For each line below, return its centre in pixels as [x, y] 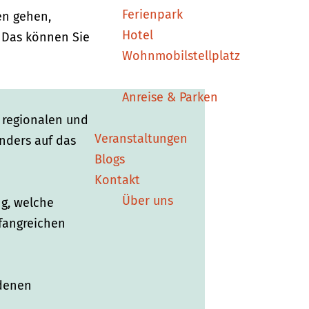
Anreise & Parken [170, 97]
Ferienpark [152, 14]
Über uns [148, 200]
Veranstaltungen [141, 138]
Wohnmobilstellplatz [181, 56]
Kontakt [117, 180]
